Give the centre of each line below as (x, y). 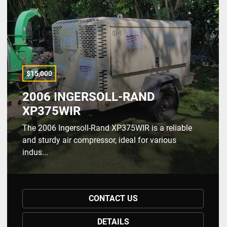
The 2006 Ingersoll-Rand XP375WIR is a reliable (107, 128)
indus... (35, 152)
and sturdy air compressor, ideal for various (99, 140)
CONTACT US (113, 198)
